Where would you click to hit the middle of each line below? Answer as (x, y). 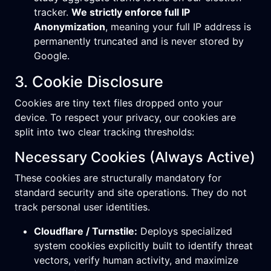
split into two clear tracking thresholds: (104, 132)
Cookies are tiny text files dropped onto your (119, 103)
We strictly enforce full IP (131, 12)
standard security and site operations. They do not (131, 192)
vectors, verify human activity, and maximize (136, 260)
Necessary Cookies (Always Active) (135, 157)
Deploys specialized (185, 231)
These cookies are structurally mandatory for (118, 178)
